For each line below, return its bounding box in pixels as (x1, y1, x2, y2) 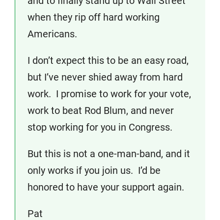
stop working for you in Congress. (27, 121, 172, 133)
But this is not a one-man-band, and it (27, 148, 190, 160)
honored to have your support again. (27, 181, 184, 193)
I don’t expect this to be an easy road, (27, 55, 189, 66)
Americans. (27, 28, 77, 40)
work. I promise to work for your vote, (27, 88, 191, 100)
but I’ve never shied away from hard (27, 71, 183, 83)
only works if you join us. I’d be (27, 165, 161, 176)
